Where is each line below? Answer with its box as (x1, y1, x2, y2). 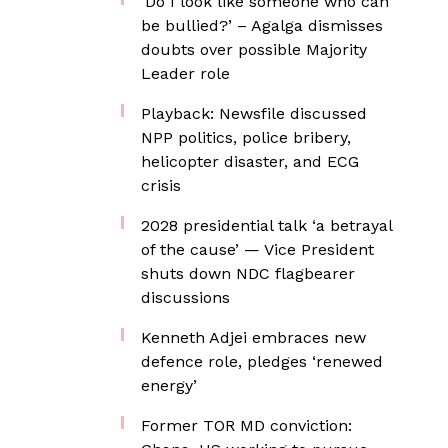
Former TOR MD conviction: (141, 416, 352, 435)
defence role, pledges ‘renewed (141, 352, 383, 371)
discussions (141, 288, 230, 307)
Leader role (141, 64, 230, 83)
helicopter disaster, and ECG (141, 152, 359, 171)
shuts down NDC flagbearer (141, 264, 355, 283)
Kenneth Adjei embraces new (141, 328, 366, 347)
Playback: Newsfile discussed (141, 104, 367, 123)
